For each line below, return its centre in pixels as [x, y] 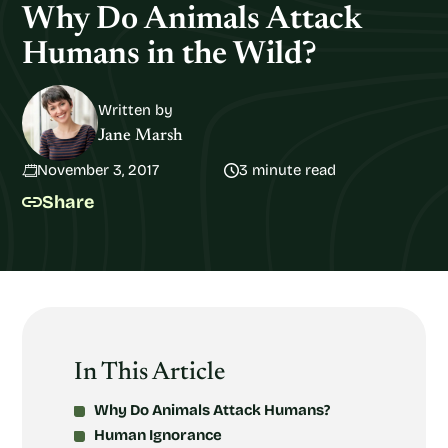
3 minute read [287, 170]
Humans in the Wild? [169, 55]
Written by [135, 109]
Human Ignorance [158, 435]
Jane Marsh [140, 136]
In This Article [149, 373]
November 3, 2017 [98, 170]
